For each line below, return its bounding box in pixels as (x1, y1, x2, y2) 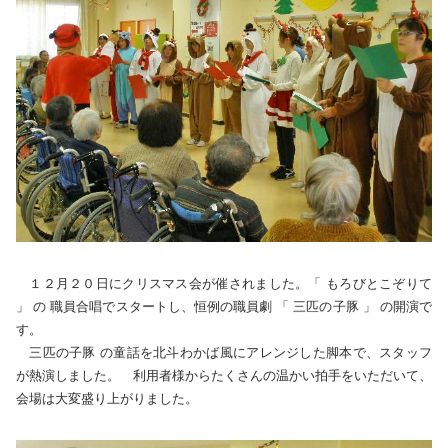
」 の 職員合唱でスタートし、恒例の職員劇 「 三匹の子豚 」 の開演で (16, 298, 432, 314)
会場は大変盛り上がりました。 (16, 390, 202, 406)
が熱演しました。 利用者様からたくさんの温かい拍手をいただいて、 (16, 367, 432, 383)
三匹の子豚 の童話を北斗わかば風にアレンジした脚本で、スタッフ (16, 344, 432, 360)
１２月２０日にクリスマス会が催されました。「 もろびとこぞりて (16, 275, 432, 291)
